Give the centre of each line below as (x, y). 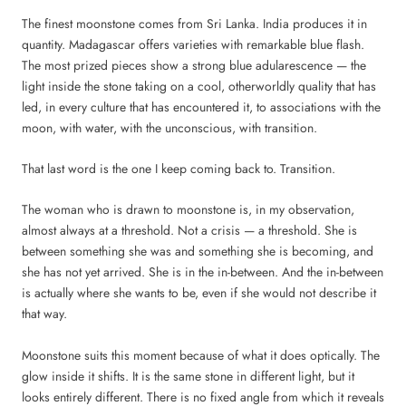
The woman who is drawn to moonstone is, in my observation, (188, 210)
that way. (44, 314)
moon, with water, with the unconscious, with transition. (169, 127)
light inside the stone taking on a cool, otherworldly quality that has (199, 86)
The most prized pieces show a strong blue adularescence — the (194, 65)
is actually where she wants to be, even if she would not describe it (199, 293)
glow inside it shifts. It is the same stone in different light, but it (188, 376)
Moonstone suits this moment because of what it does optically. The (201, 355)
